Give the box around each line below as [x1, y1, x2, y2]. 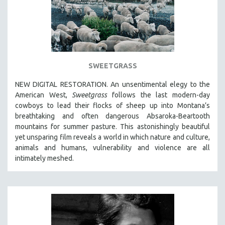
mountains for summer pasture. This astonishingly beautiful [15, 122, 210, 131]
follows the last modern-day [107, 90, 210, 99]
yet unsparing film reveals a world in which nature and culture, [15, 133, 210, 141]
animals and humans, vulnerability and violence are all [15, 143, 210, 152]
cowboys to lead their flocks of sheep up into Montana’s [15, 101, 210, 109]
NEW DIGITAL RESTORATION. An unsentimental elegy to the [15, 80, 210, 88]
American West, [15, 90, 72, 99]
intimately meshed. [15, 154, 75, 162]
